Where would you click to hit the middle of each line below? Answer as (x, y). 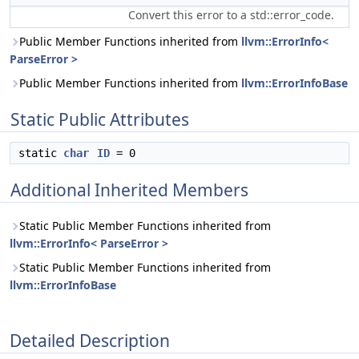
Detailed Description (90, 340)
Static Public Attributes (100, 119)
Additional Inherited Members (129, 190)
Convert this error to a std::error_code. (231, 15)
